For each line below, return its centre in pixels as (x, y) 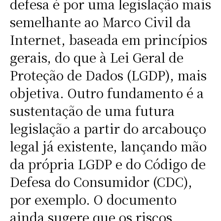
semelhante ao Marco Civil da (100, 22)
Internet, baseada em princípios (108, 40)
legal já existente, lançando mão (108, 146)
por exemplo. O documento (93, 200)
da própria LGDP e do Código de (108, 164)
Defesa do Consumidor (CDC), (101, 182)
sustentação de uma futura (92, 111)
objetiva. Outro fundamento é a (107, 93)
